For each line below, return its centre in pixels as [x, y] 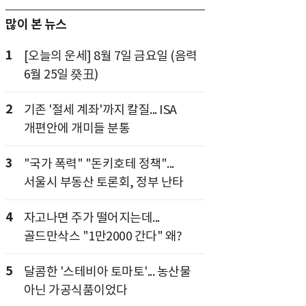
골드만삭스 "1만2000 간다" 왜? [103, 236]
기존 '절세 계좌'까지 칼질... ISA [100, 109]
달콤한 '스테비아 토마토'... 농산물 [107, 271]
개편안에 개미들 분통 [76, 128]
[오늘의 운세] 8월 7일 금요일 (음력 [110, 55]
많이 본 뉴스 [36, 24]
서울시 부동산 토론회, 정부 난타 [103, 182]
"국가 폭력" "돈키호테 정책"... [99, 163]
